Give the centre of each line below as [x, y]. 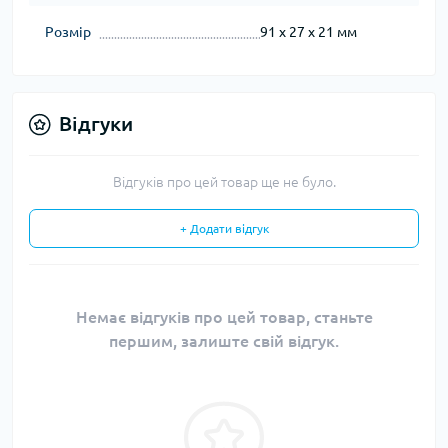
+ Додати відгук [224, 229]
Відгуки [96, 124]
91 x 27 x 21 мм [308, 32]
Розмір [68, 32]
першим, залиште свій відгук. [224, 341]
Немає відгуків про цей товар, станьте [224, 317]
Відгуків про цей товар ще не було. [224, 182]
